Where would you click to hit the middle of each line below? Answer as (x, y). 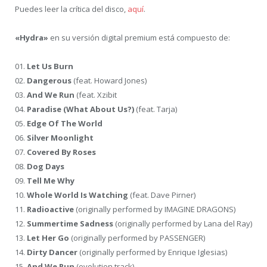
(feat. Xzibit (96, 95)
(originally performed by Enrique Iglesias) (152, 252)
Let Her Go (48, 238)
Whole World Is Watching (77, 195)
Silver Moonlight (60, 138)
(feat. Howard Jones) (109, 81)
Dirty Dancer (52, 252)
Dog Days (46, 167)
